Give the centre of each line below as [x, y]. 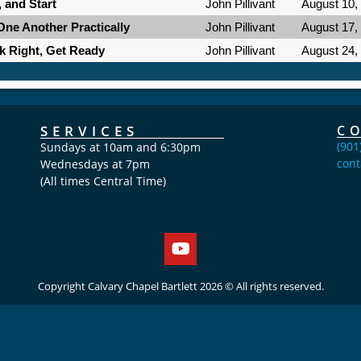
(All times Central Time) [104, 180]
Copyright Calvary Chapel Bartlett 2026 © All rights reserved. [180, 286]
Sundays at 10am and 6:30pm [121, 147]
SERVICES [89, 131]
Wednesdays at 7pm [95, 164]
